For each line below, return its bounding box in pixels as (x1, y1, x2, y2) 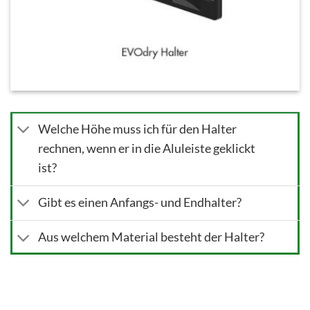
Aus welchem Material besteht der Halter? (38, 230, 265, 245)
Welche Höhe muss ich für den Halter (38, 122, 237, 136)
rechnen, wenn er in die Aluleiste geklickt (38, 141, 256, 156)
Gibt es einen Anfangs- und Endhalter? (38, 195, 242, 210)
